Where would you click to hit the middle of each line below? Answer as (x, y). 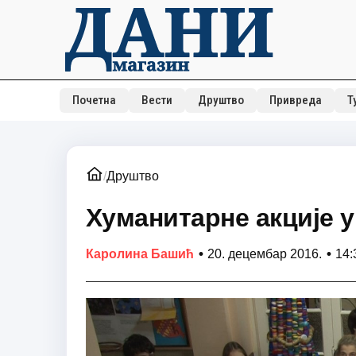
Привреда (295, 100)
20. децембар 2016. (264, 253)
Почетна (94, 100)
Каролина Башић (139, 253)
